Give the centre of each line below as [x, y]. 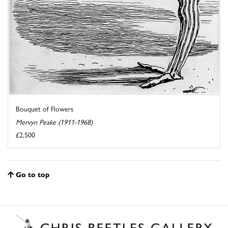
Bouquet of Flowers [45, 108]
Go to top [33, 174]
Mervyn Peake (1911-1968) [54, 121]
